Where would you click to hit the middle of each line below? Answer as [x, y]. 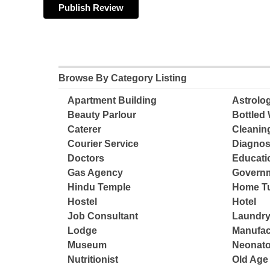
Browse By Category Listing [123, 78]
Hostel [83, 202]
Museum [87, 245]
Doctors [86, 159]
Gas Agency [96, 173]
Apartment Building [112, 101]
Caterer [85, 130]
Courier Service [103, 144]
